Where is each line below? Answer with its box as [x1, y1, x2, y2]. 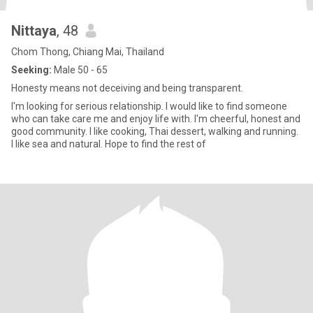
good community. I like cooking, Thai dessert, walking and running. [11, 126, 149, 137]
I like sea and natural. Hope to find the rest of [11, 138, 206, 150]
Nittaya [11, 22, 57, 39]
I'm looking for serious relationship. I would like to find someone [11, 101, 287, 112]
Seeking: [11, 64, 52, 75]
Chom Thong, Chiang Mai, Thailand [11, 46, 164, 57]
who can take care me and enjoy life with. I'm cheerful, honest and [11, 113, 300, 124]
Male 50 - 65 [52, 64, 108, 75]
